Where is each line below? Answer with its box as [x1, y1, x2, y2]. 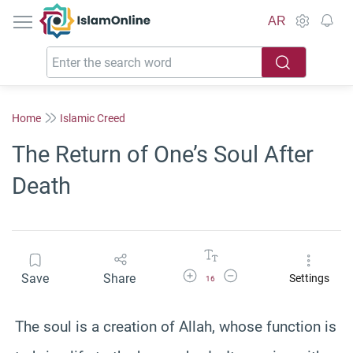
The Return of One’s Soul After [12, 141, 314, 168]
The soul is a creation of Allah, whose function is [15, 317, 336, 336]
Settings [288, 272, 329, 285]
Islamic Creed [60, 111, 125, 124]
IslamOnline [95, 4, 162, 19]
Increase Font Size [180, 268, 257, 279]
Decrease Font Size [221, 268, 300, 279]
